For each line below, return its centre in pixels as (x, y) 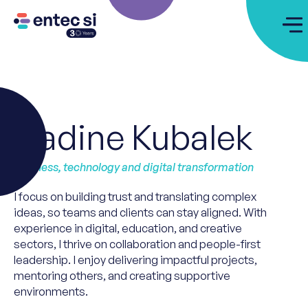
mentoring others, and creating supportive (122, 275)
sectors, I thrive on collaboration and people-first (137, 244)
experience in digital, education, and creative (128, 228)
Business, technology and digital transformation (134, 167)
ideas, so (37, 212)
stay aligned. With (221, 212)
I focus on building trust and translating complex (135, 196)
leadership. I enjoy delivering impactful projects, (135, 260)
